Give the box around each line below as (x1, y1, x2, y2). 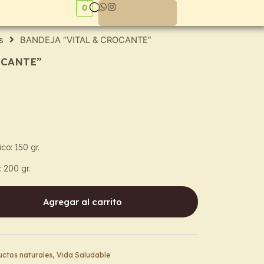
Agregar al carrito (43, 196, 123, 207)
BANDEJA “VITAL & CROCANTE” (20, 35, 151, 45)
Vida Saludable (57, 250, 110, 259)
